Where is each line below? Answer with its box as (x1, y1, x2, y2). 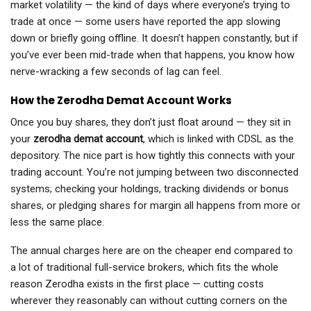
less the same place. (10, 216, 104, 229)
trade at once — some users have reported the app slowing (10, 15, 280, 28)
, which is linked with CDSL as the (143, 133, 294, 146)
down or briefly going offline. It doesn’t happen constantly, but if (10, 32, 299, 45)
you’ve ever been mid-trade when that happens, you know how (10, 49, 294, 62)
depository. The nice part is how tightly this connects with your (10, 149, 295, 162)
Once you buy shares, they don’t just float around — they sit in (10, 116, 291, 129)
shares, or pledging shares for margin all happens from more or (10, 199, 301, 212)
